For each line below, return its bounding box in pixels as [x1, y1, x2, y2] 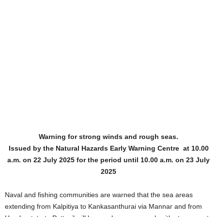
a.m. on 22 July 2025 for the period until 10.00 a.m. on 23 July [7, 156, 210, 164]
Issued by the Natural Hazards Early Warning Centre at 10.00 [8, 144, 209, 152]
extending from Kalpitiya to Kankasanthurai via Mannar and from [5, 202, 202, 210]
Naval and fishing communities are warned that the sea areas [5, 191, 193, 199]
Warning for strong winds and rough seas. [39, 133, 178, 140]
